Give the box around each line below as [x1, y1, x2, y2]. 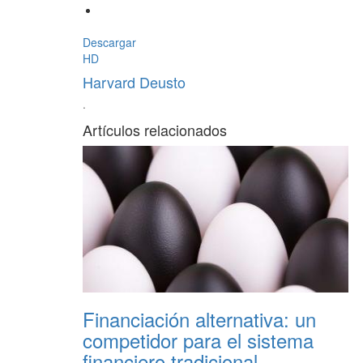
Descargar [83, 34, 136, 51]
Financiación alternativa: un [83, 305, 316, 334]
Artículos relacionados [83, 119, 227, 141]
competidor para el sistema [83, 326, 314, 355]
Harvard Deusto [83, 71, 186, 93]
